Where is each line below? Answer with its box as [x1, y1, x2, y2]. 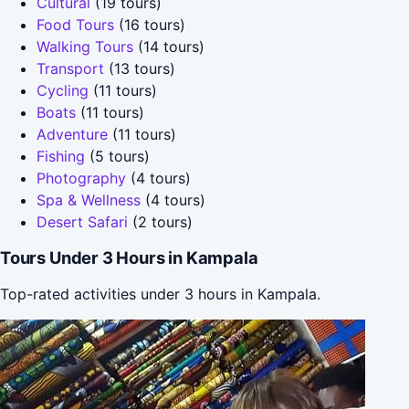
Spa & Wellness [37, 190, 141, 209]
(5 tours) [85, 146, 150, 165]
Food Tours [37, 15, 114, 34]
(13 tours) [104, 58, 175, 78]
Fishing [37, 146, 85, 165]
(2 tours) [128, 212, 193, 231]
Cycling [37, 80, 89, 100]
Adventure [37, 124, 108, 143]
